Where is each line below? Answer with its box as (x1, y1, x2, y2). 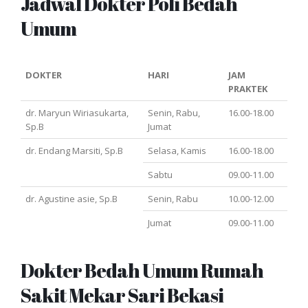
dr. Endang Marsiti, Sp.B (25, 144, 124, 157)
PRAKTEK (228, 82, 268, 96)
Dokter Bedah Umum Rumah (21, 258, 263, 284)
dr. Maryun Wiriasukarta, (25, 107, 129, 120)
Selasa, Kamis (148, 144, 207, 157)
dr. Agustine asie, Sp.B (25, 192, 118, 206)
